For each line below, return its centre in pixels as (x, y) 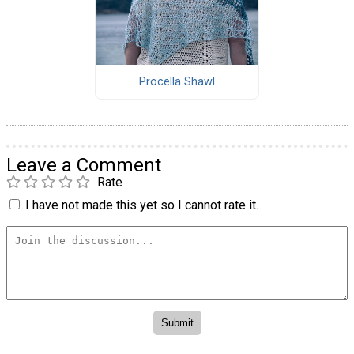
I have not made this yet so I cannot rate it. (142, 205)
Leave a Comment (84, 166)
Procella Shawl (177, 81)
